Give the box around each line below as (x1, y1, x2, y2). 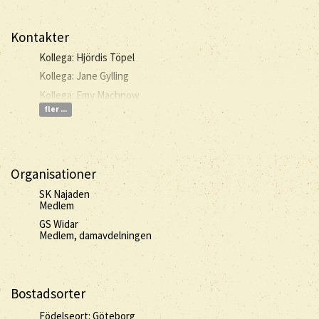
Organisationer (11, 165, 96, 182)
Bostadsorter (11, 285, 85, 302)
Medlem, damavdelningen (39, 229, 152, 242)
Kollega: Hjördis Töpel (39, 50, 135, 64)
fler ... (43, 104, 67, 115)
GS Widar (39, 217, 78, 231)
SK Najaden (39, 187, 90, 201)
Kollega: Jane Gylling (39, 69, 129, 83)
